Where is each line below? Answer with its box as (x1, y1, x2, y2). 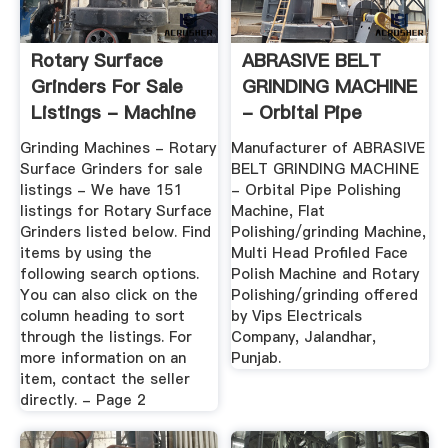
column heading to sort (19, 306, 185, 327)
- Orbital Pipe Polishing (231, 180, 402, 201)
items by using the (19, 243, 152, 264)
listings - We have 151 (19, 180, 183, 201)
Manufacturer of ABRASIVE (231, 138, 426, 159)
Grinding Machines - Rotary (19, 138, 216, 159)
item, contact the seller (19, 369, 190, 390)
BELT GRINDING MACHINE (231, 159, 420, 180)
